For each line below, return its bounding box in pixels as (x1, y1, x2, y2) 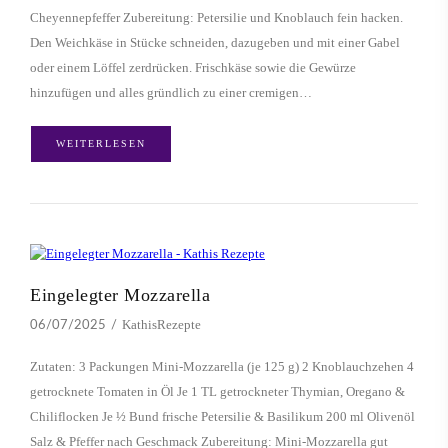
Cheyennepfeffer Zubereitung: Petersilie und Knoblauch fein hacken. (30, 10, 403, 26)
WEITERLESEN (56, 138, 146, 150)
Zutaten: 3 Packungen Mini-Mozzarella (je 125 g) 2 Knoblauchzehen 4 (30, 359, 414, 375)
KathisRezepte (122, 317, 201, 333)
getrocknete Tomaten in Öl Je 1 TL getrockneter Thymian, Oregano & (30, 384, 405, 400)
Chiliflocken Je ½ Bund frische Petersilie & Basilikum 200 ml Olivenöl (30, 409, 415, 425)
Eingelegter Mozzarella (30, 285, 210, 306)
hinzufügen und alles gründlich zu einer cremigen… (30, 85, 312, 101)
